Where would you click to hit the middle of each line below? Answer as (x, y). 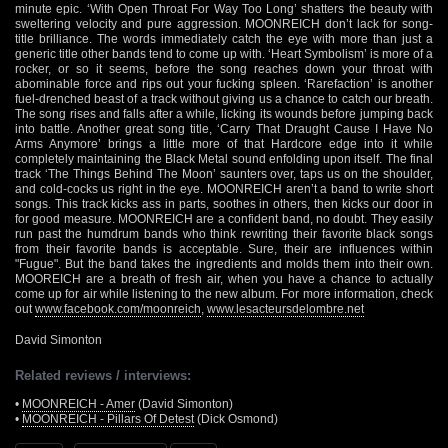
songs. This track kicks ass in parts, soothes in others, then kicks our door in (224, 203)
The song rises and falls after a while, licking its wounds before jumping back (224, 113)
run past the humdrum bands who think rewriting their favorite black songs (224, 233)
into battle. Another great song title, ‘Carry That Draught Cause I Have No (224, 128)
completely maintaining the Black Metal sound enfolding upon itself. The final (224, 158)
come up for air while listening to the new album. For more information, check (224, 293)
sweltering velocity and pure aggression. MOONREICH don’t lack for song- (224, 23)
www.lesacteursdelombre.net (285, 308)
